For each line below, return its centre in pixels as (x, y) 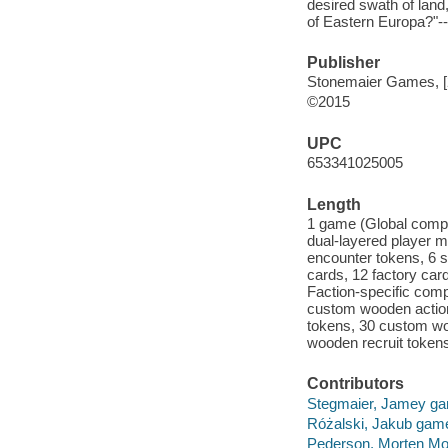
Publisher (343, 62)
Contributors (355, 384)
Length (333, 204)
